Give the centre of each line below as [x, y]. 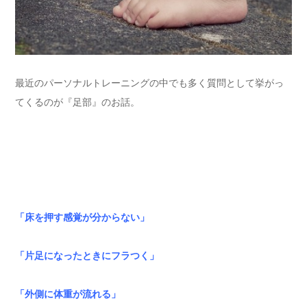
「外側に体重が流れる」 [68, 294]
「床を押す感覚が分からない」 [82, 218]
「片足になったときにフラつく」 [87, 256]
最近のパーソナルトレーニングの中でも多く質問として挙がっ [149, 83]
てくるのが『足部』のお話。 [77, 102]
